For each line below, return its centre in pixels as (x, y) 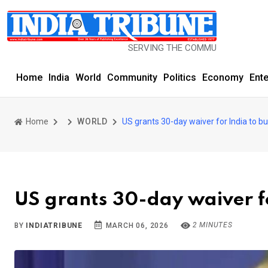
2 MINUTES (211, 225)
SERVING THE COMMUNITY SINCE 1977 (175, 48)
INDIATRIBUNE (54, 226)
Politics (180, 77)
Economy (223, 77)
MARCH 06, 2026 (136, 226)
